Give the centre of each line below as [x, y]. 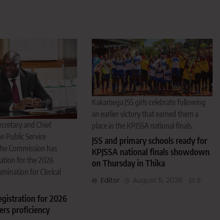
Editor [110, 180]
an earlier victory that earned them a [145, 114]
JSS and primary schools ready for [150, 141]
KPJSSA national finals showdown [151, 152]
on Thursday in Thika [129, 163]
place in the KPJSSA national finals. [143, 126]
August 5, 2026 [158, 180]
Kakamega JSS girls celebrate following [149, 102]
